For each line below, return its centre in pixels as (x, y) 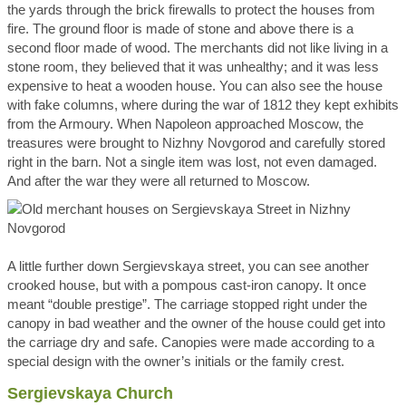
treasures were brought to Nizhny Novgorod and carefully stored (196, 143)
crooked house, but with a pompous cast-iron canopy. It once (187, 285)
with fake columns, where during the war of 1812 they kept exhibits (203, 105)
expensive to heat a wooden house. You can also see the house (195, 86)
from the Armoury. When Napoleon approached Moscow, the (185, 124)
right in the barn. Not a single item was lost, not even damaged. (192, 162)
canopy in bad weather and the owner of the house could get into (196, 323)
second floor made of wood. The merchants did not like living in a (198, 48)
